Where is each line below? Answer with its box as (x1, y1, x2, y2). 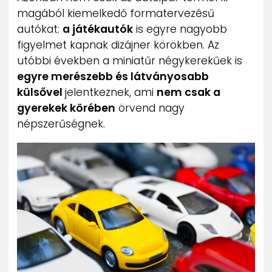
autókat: (17, 22, 63, 37)
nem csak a (157, 85, 220, 100)
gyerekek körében (17, 101, 115, 116)
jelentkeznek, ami (65, 85, 157, 100)
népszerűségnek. (17, 117, 105, 132)
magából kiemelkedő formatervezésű (17, 6, 214, 21)
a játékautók (63, 22, 133, 37)
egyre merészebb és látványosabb (17, 69, 209, 84)
